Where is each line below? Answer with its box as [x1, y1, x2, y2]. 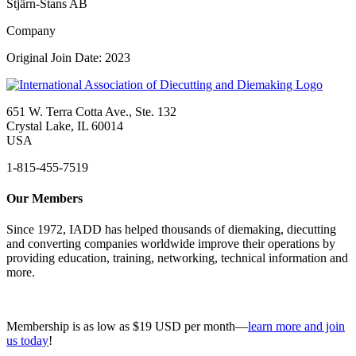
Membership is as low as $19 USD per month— [6, 319, 248, 334]
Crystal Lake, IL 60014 [6, 118, 123, 133]
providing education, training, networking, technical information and [6, 251, 348, 265]
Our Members [6, 192, 83, 206]
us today [6, 334, 48, 348]
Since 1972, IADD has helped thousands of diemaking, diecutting [6, 222, 336, 237]
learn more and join [248, 319, 345, 334]
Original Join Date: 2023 [6, 50, 130, 64]
